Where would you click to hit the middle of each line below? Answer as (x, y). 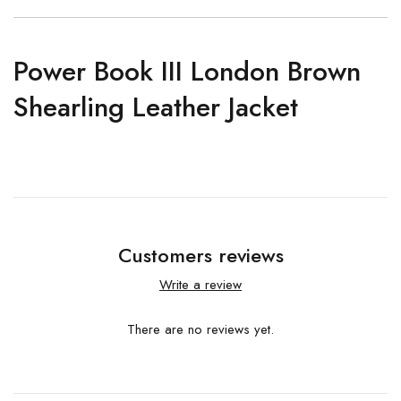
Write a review (200, 285)
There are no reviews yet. (200, 329)
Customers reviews (200, 255)
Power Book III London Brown (187, 71)
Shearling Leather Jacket (156, 107)
